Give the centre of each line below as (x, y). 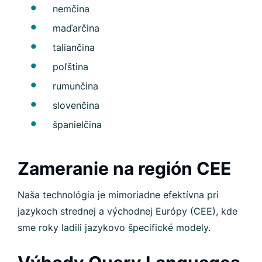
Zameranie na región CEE (124, 168)
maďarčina (76, 28)
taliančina (74, 47)
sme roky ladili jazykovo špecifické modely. (114, 227)
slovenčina (76, 105)
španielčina (77, 125)
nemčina (71, 9)
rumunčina (75, 86)
